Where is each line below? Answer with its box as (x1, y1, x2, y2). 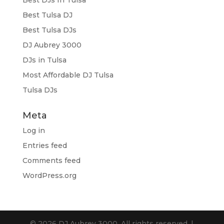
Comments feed (22, 155, 80, 165)
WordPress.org (22, 170, 76, 180)
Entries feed (22, 140, 67, 150)
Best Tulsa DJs (22, 25, 76, 34)
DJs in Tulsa (22, 55, 66, 64)
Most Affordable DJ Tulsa (22, 70, 113, 79)
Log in (22, 125, 45, 135)
